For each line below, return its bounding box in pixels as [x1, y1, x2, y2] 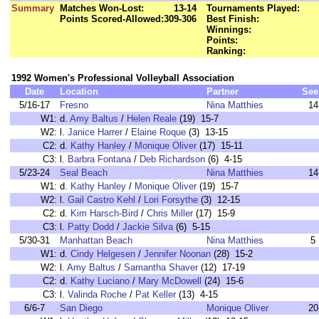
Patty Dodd [68, 221, 114, 232]
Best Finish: [206, 14, 259, 24]
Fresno [60, 100, 88, 110]
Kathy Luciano [70, 276, 130, 286]
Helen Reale [127, 113, 177, 124]
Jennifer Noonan [144, 249, 211, 259]
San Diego [60, 303, 103, 313]
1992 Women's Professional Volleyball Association [11, 73, 234, 83]
